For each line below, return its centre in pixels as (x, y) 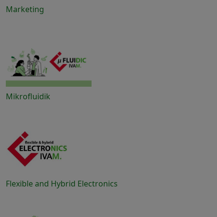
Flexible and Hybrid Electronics (62, 184)
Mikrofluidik (28, 97)
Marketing (25, 9)
